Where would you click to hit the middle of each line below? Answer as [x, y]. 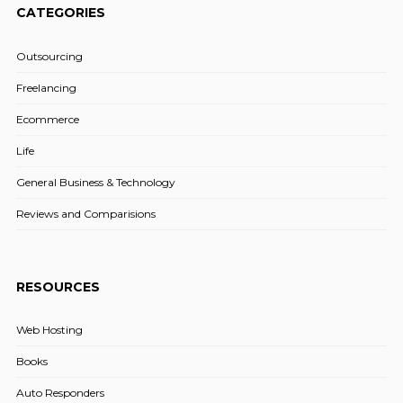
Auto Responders [60, 393]
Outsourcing [49, 56]
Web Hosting [49, 330]
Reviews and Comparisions [85, 213]
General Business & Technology [95, 182]
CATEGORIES [60, 12]
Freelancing [46, 87]
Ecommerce [47, 119]
